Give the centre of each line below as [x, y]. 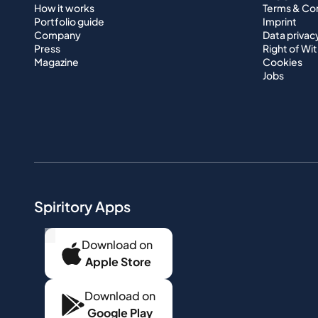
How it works [64, 8]
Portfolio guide [69, 22]
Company [57, 35]
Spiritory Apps [82, 207]
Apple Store [118, 262]
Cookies [283, 62]
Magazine [56, 62]
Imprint [280, 22]
